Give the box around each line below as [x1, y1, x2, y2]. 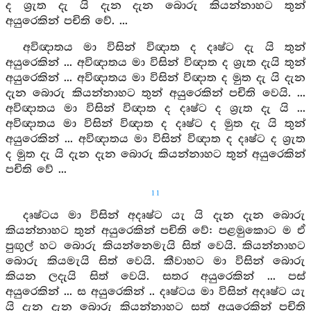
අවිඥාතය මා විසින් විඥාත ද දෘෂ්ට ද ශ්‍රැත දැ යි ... [6, 102, 305, 115]
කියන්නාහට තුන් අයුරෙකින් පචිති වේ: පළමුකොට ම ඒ [6, 224, 305, 237]
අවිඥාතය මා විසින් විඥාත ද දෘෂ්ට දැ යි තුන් [22, 41, 305, 54]
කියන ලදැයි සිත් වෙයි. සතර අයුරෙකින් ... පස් [6, 270, 305, 283]
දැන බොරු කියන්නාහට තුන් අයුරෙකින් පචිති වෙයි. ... [6, 87, 305, 100]
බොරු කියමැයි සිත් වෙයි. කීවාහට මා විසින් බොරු [6, 255, 305, 268]
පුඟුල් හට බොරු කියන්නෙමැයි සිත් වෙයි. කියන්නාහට [6, 239, 305, 253]
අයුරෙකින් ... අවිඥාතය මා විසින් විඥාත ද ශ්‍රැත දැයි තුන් [6, 56, 305, 69]
